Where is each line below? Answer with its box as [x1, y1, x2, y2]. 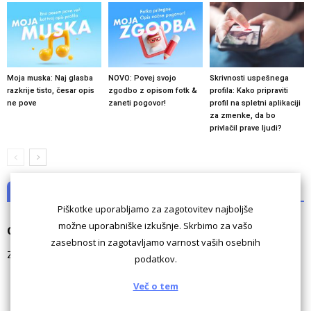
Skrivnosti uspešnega [209, 73, 289, 83]
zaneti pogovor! [108, 98, 166, 108]
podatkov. [134, 253, 177, 266]
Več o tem [133, 280, 178, 293]
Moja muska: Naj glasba [7, 73, 93, 83]
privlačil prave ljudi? [209, 123, 282, 133]
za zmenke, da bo [209, 110, 276, 120]
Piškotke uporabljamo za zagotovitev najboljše [58, 203, 253, 216]
